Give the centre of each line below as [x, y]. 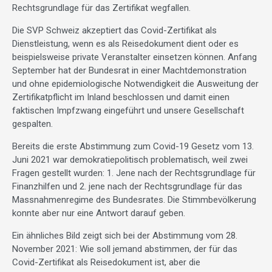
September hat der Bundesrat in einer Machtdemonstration [129, 71]
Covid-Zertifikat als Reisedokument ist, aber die [106, 263]
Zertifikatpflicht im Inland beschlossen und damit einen [121, 97]
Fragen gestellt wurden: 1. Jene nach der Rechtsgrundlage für [134, 173]
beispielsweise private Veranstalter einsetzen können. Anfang [134, 57]
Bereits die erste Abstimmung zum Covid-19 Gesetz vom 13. [133, 147]
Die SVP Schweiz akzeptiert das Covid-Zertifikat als [114, 31]
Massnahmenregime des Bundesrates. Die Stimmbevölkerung [134, 200]
